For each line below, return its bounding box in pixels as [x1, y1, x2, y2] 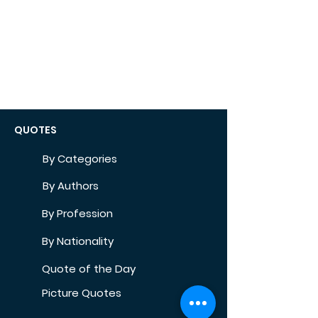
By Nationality [42, 234, 114, 248]
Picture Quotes [42, 285, 121, 300]
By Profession [42, 206, 113, 221]
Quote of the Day [42, 261, 136, 276]
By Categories [43, 151, 117, 166]
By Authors [43, 178, 99, 193]
